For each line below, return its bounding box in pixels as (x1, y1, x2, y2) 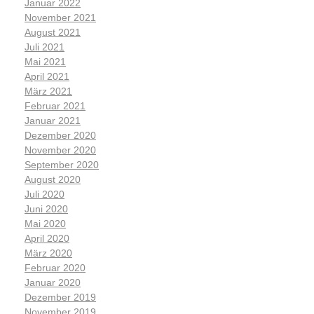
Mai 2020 (25, 217, 66, 229)
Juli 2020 (25, 188, 64, 200)
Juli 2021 (25, 41, 64, 53)
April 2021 (25, 70, 69, 82)
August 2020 (25, 173, 81, 185)
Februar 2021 (25, 100, 86, 111)
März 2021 (25, 85, 72, 97)
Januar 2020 (25, 276, 81, 288)
